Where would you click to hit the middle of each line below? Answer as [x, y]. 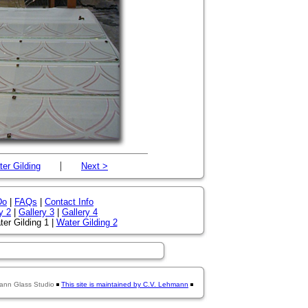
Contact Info [69, 202]
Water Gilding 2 [87, 222]
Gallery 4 [80, 212]
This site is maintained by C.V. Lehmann [125, 284]
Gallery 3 [36, 212]
